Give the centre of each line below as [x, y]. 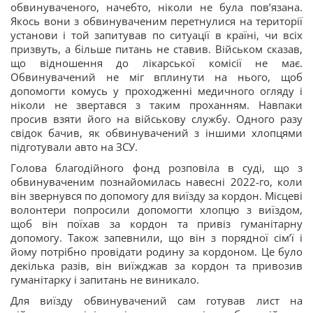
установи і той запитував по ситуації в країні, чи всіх [156, 35]
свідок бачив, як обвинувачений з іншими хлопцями [156, 133]
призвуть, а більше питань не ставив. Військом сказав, [156, 49]
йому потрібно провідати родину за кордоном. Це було [156, 252]
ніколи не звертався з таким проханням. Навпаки [156, 105]
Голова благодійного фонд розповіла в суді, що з [156, 168]
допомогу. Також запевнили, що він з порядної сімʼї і [156, 238]
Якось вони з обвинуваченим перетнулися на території [156, 21]
